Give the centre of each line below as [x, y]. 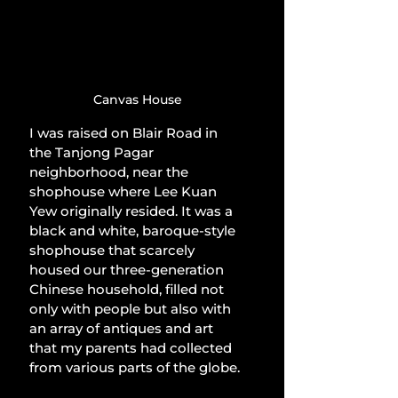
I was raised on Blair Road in [125, 133]
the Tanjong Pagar [93, 153]
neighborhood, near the [111, 172]
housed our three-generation [128, 270]
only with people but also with [132, 309]
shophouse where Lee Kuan [125, 192]
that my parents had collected [132, 348]
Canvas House [138, 100]
